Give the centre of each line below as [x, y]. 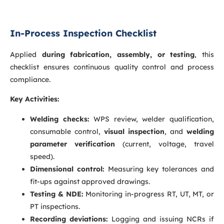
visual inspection [134, 131]
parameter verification [72, 144]
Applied [26, 55]
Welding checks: [60, 119]
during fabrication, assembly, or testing [118, 55]
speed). [42, 156]
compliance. [30, 80]
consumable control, [67, 131]
